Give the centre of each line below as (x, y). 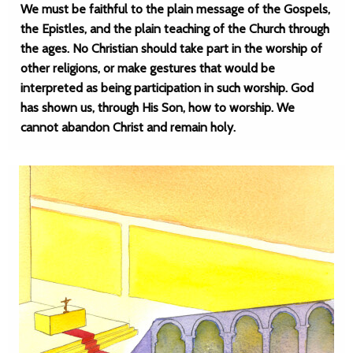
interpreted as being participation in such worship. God (167, 88)
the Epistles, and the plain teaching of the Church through (175, 29)
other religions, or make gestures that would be (148, 68)
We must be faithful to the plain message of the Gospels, (175, 9)
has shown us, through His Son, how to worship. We (158, 108)
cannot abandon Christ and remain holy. (128, 127)
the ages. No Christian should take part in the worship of (171, 48)
